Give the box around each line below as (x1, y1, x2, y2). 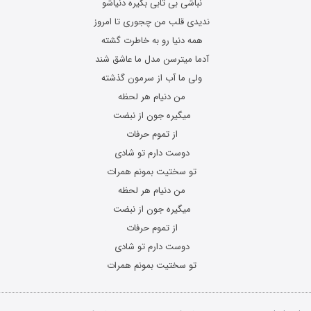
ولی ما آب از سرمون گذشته (101, 71, 203, 85)
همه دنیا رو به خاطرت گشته (101, 33, 203, 48)
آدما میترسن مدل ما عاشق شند (94, 52, 209, 67)
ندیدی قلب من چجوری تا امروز (94, 15, 210, 29)
